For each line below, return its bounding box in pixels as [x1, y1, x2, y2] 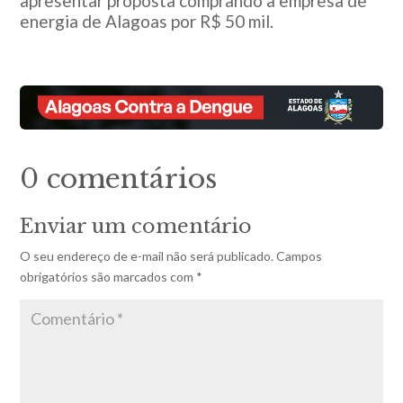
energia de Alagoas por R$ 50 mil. [20, 10, 274, 31]
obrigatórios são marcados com [20, 269, 197, 285]
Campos [276, 248, 323, 264]
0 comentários [20, 162, 218, 196]
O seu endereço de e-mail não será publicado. [20, 248, 274, 264]
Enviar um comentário [20, 214, 253, 239]
